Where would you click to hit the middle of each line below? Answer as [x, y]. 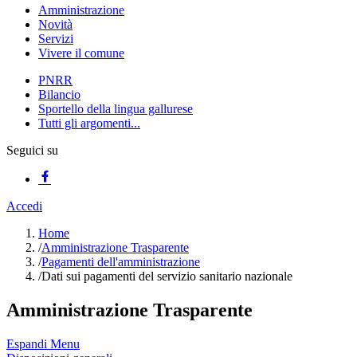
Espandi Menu [43, 343]
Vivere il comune [81, 53]
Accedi [24, 206]
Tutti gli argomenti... [89, 123]
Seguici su [32, 150]
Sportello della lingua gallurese [116, 109]
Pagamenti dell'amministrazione [121, 262]
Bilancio [59, 94]
